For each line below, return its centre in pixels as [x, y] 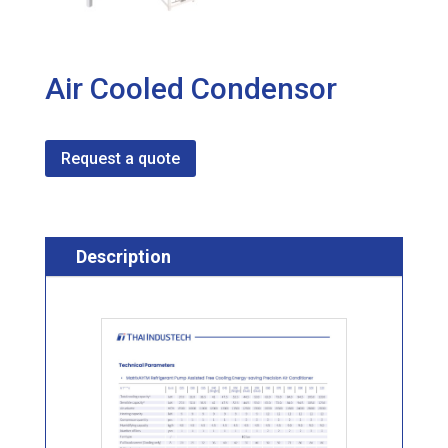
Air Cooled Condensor [190, 89]
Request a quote [120, 158]
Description [123, 256]
